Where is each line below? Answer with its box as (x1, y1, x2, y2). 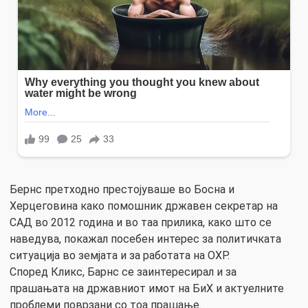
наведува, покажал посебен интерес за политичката (10, 232, 281, 246)
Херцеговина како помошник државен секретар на (10, 199, 278, 213)
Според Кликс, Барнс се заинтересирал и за (10, 265, 236, 279)
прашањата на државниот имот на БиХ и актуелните (10, 282, 284, 296)
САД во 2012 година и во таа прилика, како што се (10, 216, 272, 230)
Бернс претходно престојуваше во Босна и (10, 183, 234, 197)
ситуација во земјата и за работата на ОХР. (10, 249, 230, 263)
